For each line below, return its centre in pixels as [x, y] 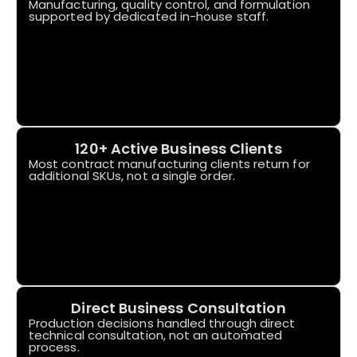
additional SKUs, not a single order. [132, 176]
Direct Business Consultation [178, 308]
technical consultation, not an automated [156, 335]
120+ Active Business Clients [178, 149]
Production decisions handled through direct [162, 324]
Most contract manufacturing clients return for [169, 164]
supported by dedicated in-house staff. [149, 17]
